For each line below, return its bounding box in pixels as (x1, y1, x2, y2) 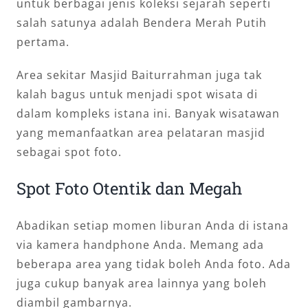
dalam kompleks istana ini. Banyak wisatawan (16, 105, 280, 121)
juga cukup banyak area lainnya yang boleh (16, 275, 267, 291)
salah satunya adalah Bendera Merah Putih (16, 14, 267, 30)
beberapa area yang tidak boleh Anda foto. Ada (16, 256, 291, 272)
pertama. (16, 34, 69, 49)
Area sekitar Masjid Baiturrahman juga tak (16, 67, 262, 82)
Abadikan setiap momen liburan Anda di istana (16, 217, 289, 233)
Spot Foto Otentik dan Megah (16, 177, 242, 199)
